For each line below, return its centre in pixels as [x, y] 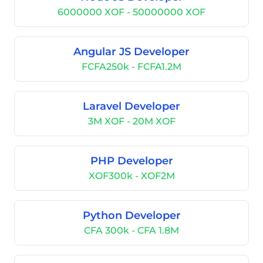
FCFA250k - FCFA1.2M [131, 67]
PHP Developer [131, 161]
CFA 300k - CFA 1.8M [131, 230]
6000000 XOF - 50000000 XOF [131, 12]
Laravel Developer [131, 106]
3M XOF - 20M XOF [131, 121]
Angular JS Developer [131, 52]
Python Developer [131, 215]
